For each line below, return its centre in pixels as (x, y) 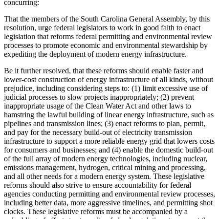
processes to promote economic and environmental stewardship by (106, 45)
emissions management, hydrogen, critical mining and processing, (105, 167)
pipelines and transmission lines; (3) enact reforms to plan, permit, (105, 123)
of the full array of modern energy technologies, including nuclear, (106, 159)
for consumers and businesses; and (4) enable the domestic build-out (109, 150)
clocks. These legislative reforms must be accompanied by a (96, 211)
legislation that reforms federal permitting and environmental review (108, 36)
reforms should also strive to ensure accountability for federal (98, 185)
